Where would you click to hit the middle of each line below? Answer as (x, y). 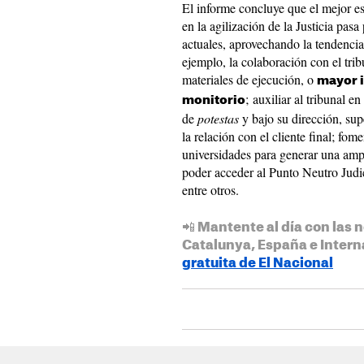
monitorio (214, 100)
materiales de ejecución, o (249, 79)
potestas (218, 118)
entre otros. (210, 190)
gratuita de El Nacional (258, 263)
